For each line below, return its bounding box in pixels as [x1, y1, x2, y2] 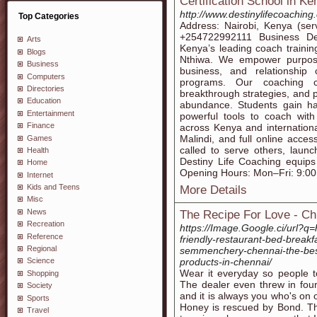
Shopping [27, 268, 59, 277]
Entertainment [27, 108, 74, 117]
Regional [27, 244, 57, 253]
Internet [27, 170, 53, 179]
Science [27, 256, 54, 265]
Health [27, 145, 49, 154]
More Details [180, 183, 247, 197]
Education [27, 96, 61, 105]
